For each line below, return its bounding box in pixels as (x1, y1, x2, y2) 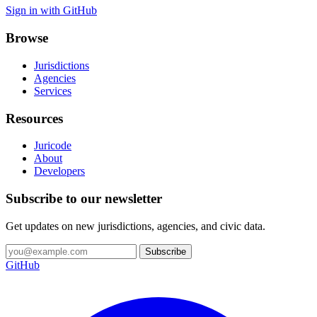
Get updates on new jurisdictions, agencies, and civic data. (6, 219, 265, 232)
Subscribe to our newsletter (6, 190, 162, 206)
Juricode (34, 139, 71, 152)
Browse (6, 30, 48, 46)
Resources (6, 110, 63, 126)
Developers (34, 165, 85, 178)
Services (34, 84, 71, 97)
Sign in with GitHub (6, 4, 97, 17)
